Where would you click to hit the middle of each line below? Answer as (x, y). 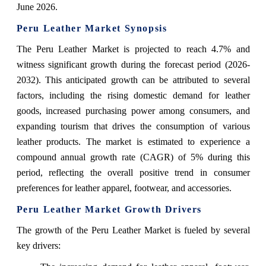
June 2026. (37, 7)
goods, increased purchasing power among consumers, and (133, 111)
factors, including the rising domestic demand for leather (133, 96)
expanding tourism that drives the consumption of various (133, 126)
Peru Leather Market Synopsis (92, 28)
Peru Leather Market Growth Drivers (109, 210)
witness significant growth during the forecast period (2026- (133, 65)
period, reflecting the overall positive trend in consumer (133, 173)
